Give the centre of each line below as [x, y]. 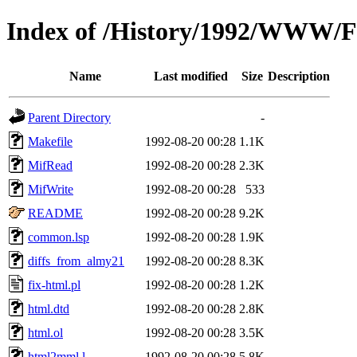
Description [299, 76]
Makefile [50, 141]
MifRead [50, 165]
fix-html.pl [54, 284]
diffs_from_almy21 [76, 261]
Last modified [190, 76]
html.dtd [49, 308]
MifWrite [51, 189]
